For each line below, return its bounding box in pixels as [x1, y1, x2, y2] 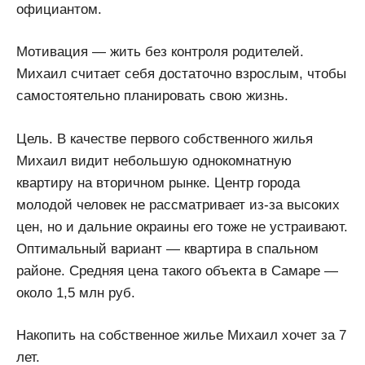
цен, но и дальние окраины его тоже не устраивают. [16, 218, 348, 235]
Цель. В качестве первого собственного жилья [16, 130, 313, 147]
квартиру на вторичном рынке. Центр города [16, 174, 300, 191]
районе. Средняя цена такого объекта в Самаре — [16, 262, 338, 279]
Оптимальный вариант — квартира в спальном [16, 240, 319, 257]
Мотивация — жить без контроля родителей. [16, 44, 304, 60]
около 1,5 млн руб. [16, 284, 135, 301]
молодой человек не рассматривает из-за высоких [16, 196, 340, 213]
